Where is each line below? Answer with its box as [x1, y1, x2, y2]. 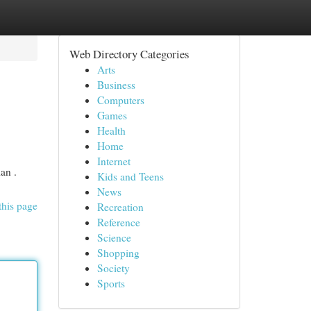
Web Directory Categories [69, 46, 189, 62]
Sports [96, 276, 125, 290]
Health [96, 124, 126, 137]
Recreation [96, 200, 144, 214]
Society [96, 261, 130, 275]
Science [96, 230, 131, 244]
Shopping [96, 246, 140, 260]
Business [96, 78, 135, 92]
